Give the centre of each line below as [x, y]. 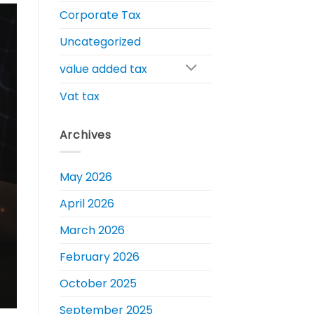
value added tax [103, 69]
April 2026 [87, 204]
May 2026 [86, 177]
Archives [85, 135]
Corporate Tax [100, 15]
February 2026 [99, 257]
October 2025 [98, 284]
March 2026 [92, 231]
